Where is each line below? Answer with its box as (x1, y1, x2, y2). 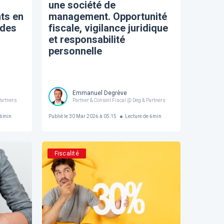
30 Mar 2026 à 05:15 (68, 113, 117, 119)
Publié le (48, 113, 68, 119)
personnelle (48, 44, 102, 57)
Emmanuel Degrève (72, 89, 127, 97)
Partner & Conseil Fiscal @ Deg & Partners (72, 97, 166, 103)
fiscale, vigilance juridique (48, 21, 168, 34)
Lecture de (124, 113, 148, 119)
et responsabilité (48, 33, 125, 45)
